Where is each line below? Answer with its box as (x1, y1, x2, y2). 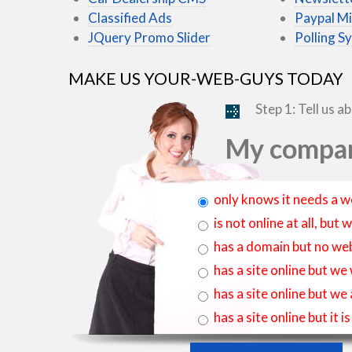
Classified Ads (88, 9, 172, 26)
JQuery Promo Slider (88, 28, 211, 46)
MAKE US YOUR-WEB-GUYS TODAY (68, 68, 343, 88)
